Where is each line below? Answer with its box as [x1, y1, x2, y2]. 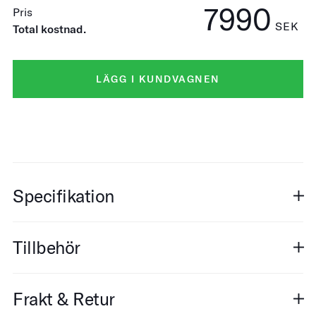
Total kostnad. [13, 21, 86, 36]
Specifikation [13, 185, 114, 207]
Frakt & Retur [13, 288, 115, 310]
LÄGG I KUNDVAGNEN [96, 73, 220, 85]
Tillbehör [13, 236, 80, 258]
